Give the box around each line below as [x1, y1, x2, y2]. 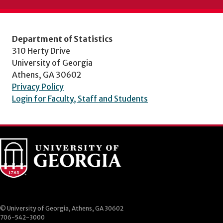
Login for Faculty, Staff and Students [12, 94, 148, 104]
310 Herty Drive [12, 46, 70, 56]
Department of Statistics [12, 34, 112, 44]
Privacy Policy [12, 82, 64, 92]
